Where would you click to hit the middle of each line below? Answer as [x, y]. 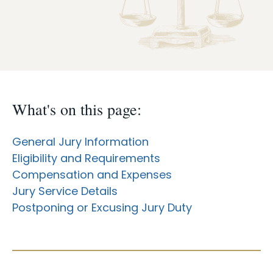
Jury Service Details [65, 191]
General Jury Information [80, 142]
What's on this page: [77, 109]
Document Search [56, 70]
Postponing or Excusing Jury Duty [102, 208]
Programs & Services [62, 42]
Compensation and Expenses [92, 175]
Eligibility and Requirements [86, 158]
